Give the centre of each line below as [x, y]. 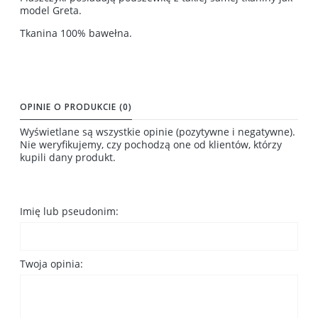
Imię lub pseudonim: [69, 211]
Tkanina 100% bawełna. [77, 33]
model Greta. [54, 10]
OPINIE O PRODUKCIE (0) [76, 106]
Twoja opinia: [51, 263]
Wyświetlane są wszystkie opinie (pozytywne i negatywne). [158, 131]
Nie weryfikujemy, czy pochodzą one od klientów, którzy [151, 144]
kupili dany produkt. [68, 157]
